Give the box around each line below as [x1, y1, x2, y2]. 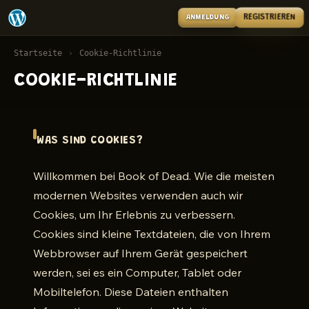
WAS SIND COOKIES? [37, 135, 143, 146]
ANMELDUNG [186, 14, 230, 21]
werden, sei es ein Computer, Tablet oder [33, 266, 241, 279]
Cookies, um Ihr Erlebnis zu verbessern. [33, 208, 235, 221]
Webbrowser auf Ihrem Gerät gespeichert [33, 246, 248, 260]
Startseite [14, 48, 62, 58]
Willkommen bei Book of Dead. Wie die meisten [33, 169, 275, 183]
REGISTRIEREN [246, 14, 293, 21]
